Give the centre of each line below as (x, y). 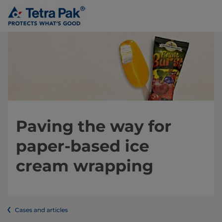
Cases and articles (41, 210)
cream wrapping (84, 166)
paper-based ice (83, 146)
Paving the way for (94, 126)
